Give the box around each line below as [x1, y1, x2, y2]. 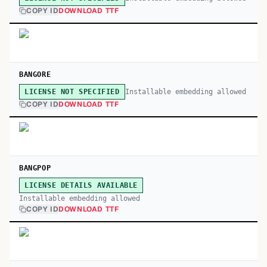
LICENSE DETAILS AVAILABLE [24, 181, 138, 190]
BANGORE [19, 70, 51, 79]
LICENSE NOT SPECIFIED [24, 88, 120, 96]
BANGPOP [19, 164, 51, 172]
